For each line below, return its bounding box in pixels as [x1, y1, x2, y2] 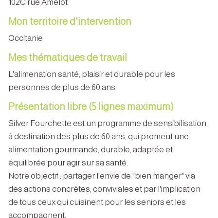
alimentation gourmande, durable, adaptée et [8, 145, 173, 154]
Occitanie [8, 33, 43, 43]
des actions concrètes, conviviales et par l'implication [8, 184, 200, 194]
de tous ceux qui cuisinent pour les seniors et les [8, 197, 186, 207]
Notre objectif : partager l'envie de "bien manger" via [8, 171, 195, 181]
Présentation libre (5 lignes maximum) [8, 101, 174, 112]
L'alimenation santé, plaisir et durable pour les [8, 69, 175, 79]
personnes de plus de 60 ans [8, 82, 115, 92]
